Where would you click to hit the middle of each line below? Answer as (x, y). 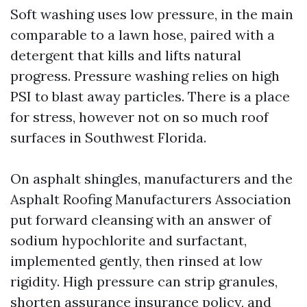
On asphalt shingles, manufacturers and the (151, 179)
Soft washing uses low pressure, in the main (152, 14)
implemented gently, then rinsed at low (136, 261)
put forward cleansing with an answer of (141, 220)
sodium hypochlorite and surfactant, (128, 240)
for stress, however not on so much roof (139, 117)
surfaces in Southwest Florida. (108, 137)
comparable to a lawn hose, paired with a (143, 35)
